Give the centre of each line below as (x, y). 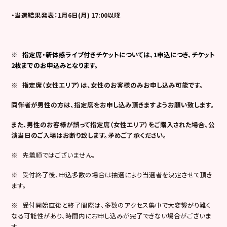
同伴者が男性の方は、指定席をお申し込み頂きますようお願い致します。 (113, 104)
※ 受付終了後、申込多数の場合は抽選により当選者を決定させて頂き (112, 174)
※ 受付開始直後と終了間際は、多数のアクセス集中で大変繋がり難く (111, 205)
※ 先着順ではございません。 (53, 155)
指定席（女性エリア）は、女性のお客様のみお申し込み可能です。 (113, 85)
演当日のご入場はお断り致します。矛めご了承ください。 (89, 135)
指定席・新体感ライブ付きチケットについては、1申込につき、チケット (119, 54)
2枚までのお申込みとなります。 (55, 65)
